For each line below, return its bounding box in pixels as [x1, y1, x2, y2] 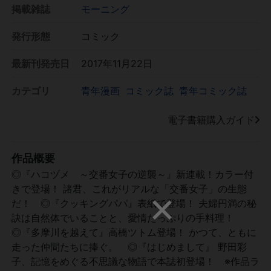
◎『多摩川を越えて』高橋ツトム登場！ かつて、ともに [11, 226, 256, 238]
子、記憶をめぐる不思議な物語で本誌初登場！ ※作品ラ [11, 255, 260, 267]
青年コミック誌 [179, 84, 247, 97]
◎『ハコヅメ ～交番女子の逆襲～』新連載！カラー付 [11, 168, 253, 180]
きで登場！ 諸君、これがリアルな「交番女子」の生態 [11, 182, 247, 195]
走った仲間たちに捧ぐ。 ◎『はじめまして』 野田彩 [11, 240, 247, 253]
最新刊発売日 [11, 57, 70, 70]
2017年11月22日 [81, 57, 152, 70]
